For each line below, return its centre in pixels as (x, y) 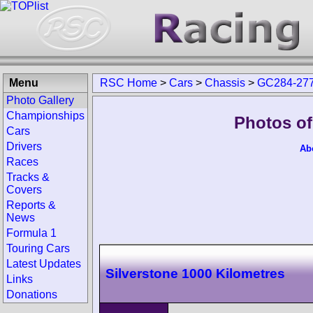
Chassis (225, 83)
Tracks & (28, 177)
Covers (24, 190)
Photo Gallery (40, 100)
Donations (32, 294)
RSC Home (129, 83)
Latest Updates (44, 264)
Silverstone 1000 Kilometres (195, 273)
